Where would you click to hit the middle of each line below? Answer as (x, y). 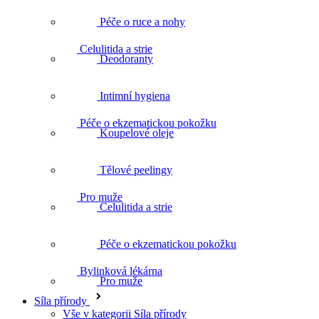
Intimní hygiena (134, 96)
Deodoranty (125, 59)
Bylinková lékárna (121, 271)
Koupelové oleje (135, 133)
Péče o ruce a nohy (141, 22)
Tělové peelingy (135, 170)
